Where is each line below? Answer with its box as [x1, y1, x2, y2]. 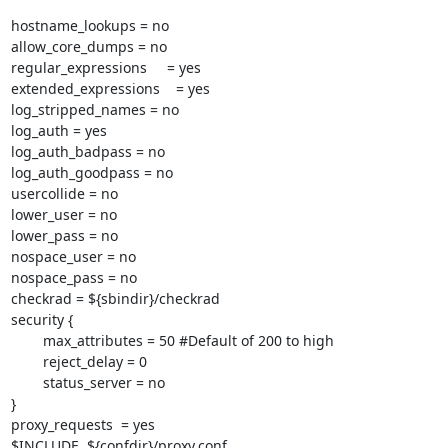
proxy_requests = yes [10, 415, 155, 434]
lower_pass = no [10, 226, 118, 245]
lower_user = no [10, 205, 117, 224]
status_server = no [10, 373, 43, 392]
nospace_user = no [10, 247, 136, 266]
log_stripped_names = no [10, 100, 179, 119]
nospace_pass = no [10, 268, 137, 287]
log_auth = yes [10, 121, 107, 140]
